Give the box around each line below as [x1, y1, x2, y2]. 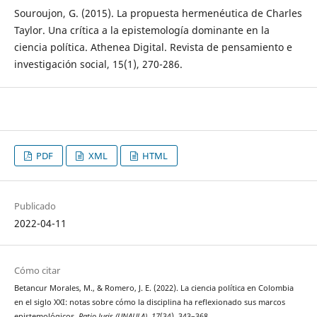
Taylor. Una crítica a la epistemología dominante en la [13, 23, 270, 37]
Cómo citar [13, 264, 60, 277]
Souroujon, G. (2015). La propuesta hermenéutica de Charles [13, 6, 302, 20]
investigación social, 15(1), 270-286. [13, 57, 183, 71]
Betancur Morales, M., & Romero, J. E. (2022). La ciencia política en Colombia [13, 283, 294, 294]
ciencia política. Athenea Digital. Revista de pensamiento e [13, 40, 292, 54]
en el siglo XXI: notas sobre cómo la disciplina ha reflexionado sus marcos [13, 297, 285, 308]
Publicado [13, 200, 56, 213]
